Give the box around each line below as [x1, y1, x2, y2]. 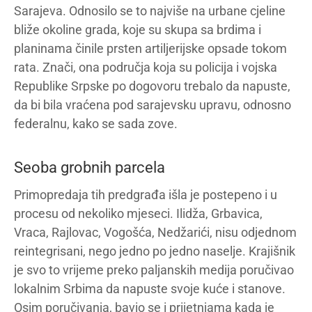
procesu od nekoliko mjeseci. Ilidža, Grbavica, [14, 206, 263, 221]
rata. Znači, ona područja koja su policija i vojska [14, 60, 277, 75]
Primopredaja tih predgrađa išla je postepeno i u [14, 187, 277, 202]
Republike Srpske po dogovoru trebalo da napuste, [14, 79, 290, 93]
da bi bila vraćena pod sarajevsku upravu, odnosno [14, 97, 291, 112]
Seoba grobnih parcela [14, 159, 165, 176]
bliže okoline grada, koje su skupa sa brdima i [14, 22, 261, 37]
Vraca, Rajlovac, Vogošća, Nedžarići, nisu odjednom [14, 225, 297, 240]
